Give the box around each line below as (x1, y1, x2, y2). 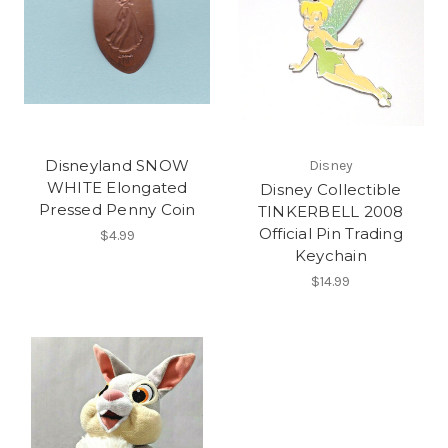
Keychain (294, 245, 367, 265)
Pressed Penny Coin (39, 199, 196, 219)
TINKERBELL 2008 (257, 201, 404, 221)
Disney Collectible (260, 179, 402, 199)
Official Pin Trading (258, 223, 403, 243)
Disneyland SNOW (45, 155, 190, 175)
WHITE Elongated (46, 177, 188, 197)
